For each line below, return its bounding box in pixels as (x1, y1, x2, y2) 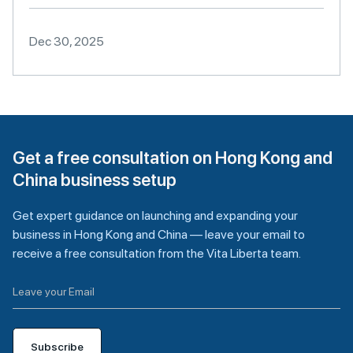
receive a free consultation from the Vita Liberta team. (13, 246, 301, 261)
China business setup (13, 169, 176, 190)
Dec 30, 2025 (29, 34, 104, 49)
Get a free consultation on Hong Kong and (13, 147, 333, 168)
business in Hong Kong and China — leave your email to (13, 227, 305, 242)
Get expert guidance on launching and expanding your (13, 208, 298, 223)
